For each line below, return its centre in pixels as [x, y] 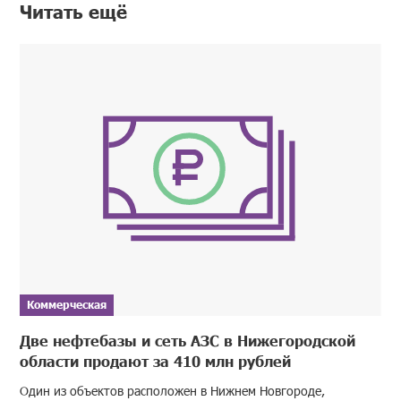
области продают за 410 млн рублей [156, 360]
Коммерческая [67, 304]
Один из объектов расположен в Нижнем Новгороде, [173, 390]
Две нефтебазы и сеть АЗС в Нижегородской [188, 340]
